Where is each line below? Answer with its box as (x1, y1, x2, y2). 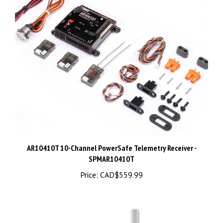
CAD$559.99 (98, 162, 143, 173)
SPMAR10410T (89, 146, 134, 157)
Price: (80, 162, 98, 173)
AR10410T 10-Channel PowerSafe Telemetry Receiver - (26, 135, 197, 146)
